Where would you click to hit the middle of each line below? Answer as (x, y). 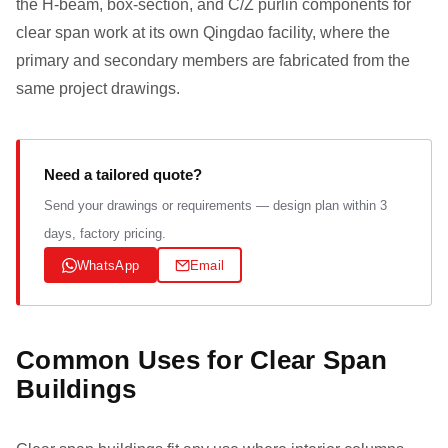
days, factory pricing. (105, 233)
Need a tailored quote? (123, 174)
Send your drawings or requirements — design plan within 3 (215, 205)
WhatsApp (108, 265)
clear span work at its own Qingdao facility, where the (203, 32)
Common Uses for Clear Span (201, 360)
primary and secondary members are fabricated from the (213, 60)
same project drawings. (98, 88)
